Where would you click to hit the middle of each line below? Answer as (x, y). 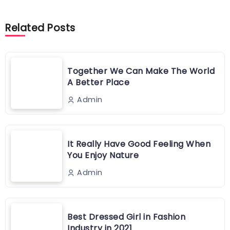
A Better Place (98, 82)
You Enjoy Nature (103, 155)
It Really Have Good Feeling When (139, 144)
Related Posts (40, 28)
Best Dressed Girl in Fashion (126, 217)
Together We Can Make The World (141, 71)
